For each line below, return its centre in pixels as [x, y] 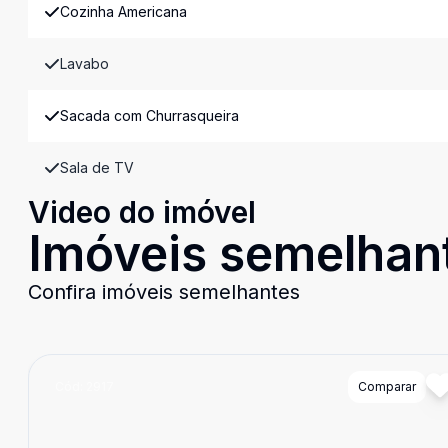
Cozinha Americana [123, 11]
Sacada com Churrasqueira [149, 115]
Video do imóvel [142, 212]
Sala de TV [97, 167]
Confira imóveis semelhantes [164, 292]
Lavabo [84, 63]
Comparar [386, 386]
